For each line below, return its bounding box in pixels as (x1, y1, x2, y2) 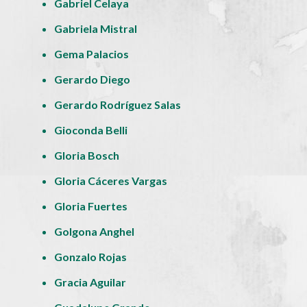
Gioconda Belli (54, 123, 128, 136)
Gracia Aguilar (54, 275, 127, 288)
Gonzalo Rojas (54, 249, 127, 263)
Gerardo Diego (54, 72, 131, 86)
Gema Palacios (54, 47, 130, 60)
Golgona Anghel (54, 224, 135, 238)
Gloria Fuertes (54, 199, 128, 212)
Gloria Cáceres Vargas (54, 173, 168, 187)
